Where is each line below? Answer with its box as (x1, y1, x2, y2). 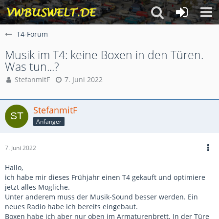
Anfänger (36, 117, 62, 126)
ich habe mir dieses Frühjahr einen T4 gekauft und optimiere (5, 173, 205, 182)
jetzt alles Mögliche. (5, 182, 70, 192)
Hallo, (5, 163, 23, 172)
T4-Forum (17, 29, 48, 39)
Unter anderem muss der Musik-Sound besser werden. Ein (5, 192, 198, 201)
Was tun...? (5, 59, 59, 74)
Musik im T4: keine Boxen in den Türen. (5, 47, 203, 63)
